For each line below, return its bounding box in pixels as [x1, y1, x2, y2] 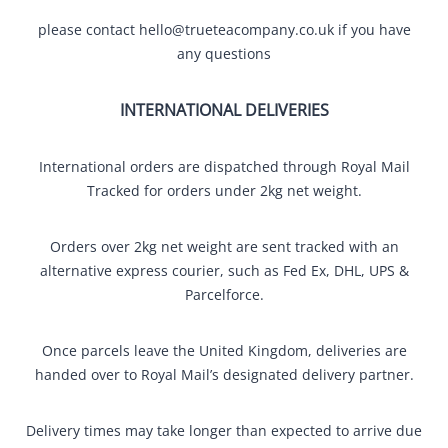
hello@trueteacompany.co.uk [138, 20, 334, 39]
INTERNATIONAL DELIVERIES [119, 99, 329, 121]
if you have [333, 20, 411, 39]
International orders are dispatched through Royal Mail [38, 157, 410, 176]
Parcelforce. [184, 285, 264, 304]
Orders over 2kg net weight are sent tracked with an [49, 237, 399, 256]
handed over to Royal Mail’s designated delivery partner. [34, 365, 414, 384]
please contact [37, 20, 139, 39]
